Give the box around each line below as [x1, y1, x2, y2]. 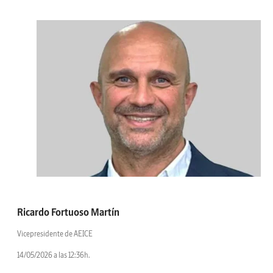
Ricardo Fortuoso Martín [17, 206, 119, 219]
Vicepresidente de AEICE [17, 229, 93, 239]
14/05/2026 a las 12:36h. [17, 250, 90, 260]
